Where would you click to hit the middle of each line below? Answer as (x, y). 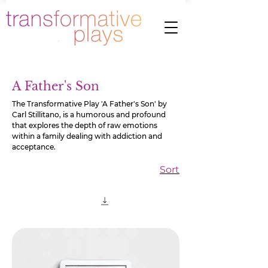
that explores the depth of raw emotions (85, 125)
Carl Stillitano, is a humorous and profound (89, 115)
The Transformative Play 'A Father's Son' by (89, 104)
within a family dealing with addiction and (87, 136)
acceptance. (34, 147)
